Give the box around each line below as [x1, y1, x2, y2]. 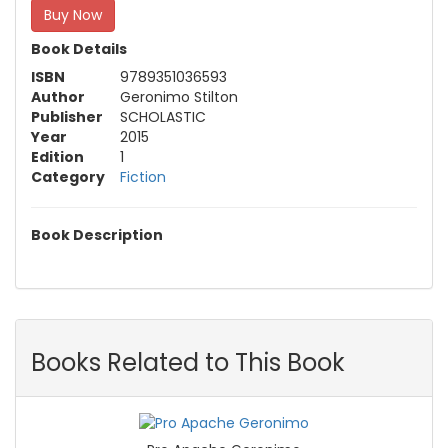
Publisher [31, 106, 103, 127]
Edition [31, 146, 84, 167]
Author [31, 86, 85, 107]
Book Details [31, 38, 127, 59]
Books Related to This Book [31, 345, 345, 379]
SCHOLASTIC [120, 106, 206, 127]
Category [31, 166, 105, 187]
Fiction [120, 166, 166, 187]
